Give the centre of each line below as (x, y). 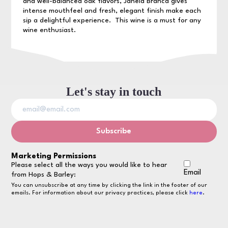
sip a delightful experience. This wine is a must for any (112, 21)
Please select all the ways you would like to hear (89, 165)
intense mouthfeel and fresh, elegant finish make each (112, 11)
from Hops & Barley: (44, 174)
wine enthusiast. (49, 30)
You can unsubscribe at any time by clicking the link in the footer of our (109, 185)
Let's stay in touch (114, 91)
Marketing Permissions (54, 156)
